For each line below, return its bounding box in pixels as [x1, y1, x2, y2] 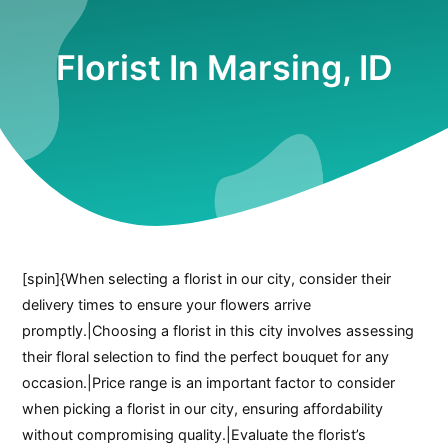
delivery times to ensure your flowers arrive [22, 295, 312, 313]
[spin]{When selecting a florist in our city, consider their [22, 269, 392, 287]
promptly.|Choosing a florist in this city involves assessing [22, 321, 415, 339]
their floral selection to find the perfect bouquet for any [22, 347, 390, 365]
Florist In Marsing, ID [55, 47, 393, 89]
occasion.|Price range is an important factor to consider [22, 373, 396, 391]
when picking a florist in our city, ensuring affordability [22, 399, 384, 417]
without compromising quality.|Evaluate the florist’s [22, 425, 367, 443]
